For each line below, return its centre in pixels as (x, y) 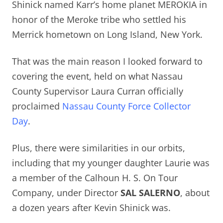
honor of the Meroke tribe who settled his (99, 19)
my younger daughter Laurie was (141, 163)
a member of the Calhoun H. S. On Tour (95, 177)
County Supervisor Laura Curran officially (98, 91)
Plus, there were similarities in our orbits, (99, 148)
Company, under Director (66, 192)
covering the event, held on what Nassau (97, 76)
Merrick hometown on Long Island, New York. (107, 34)
